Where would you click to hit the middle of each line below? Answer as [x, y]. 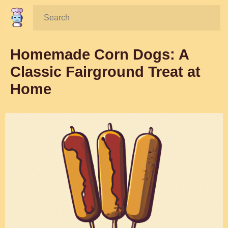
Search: [55, 15]
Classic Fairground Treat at [105, 72]
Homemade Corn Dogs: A [99, 54]
